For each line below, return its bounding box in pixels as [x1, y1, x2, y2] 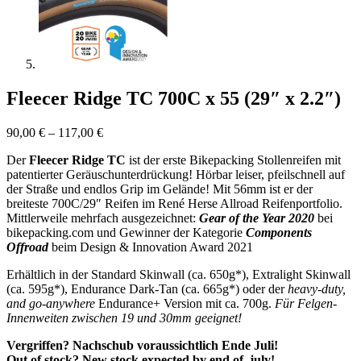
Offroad [6, 239, 48, 254]
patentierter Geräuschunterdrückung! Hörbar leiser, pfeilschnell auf [6, 167, 345, 181]
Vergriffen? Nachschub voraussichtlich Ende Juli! [6, 338, 278, 352]
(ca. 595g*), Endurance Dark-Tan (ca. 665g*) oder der [6, 281, 288, 296]
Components [246, 225, 312, 239]
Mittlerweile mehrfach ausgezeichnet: [6, 210, 199, 225]
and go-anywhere [6, 296, 95, 310]
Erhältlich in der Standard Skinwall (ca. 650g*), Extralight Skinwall [6, 267, 351, 281]
